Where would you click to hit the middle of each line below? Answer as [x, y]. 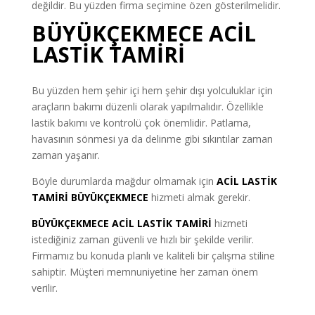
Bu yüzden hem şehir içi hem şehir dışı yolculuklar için [152, 90]
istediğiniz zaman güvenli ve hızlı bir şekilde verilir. [142, 239]
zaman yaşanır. [65, 155]
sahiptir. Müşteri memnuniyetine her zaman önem [144, 271]
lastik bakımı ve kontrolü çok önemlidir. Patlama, [141, 122]
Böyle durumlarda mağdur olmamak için [124, 181]
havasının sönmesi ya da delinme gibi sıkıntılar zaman [152, 139]
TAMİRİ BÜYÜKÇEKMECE [90, 197]
